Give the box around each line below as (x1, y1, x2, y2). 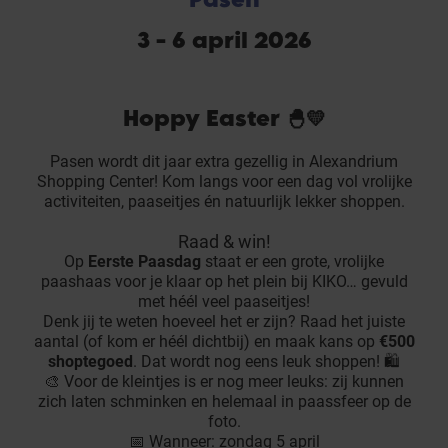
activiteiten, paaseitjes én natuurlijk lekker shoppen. (43, 192, 405, 212)
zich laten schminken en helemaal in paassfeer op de (37, 392, 411, 412)
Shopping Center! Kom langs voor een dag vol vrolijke (36, 172, 412, 192)
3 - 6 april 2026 (136, 26, 312, 54)
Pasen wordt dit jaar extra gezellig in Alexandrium (50, 152, 398, 172)
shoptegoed (48, 352, 133, 372)
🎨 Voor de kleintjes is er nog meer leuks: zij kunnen (44, 372, 404, 392)
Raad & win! (177, 231, 271, 253)
